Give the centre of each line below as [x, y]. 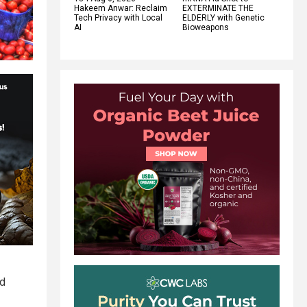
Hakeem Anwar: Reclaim [121, 8]
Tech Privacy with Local [118, 17]
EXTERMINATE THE [218, 8]
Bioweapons [206, 27]
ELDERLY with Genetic [223, 17]
